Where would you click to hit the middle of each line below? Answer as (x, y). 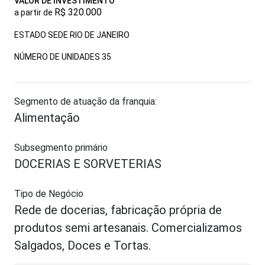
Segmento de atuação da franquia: (85, 101)
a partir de (34, 12)
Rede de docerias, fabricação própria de (118, 210)
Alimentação (47, 118)
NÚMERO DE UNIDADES (58, 57)
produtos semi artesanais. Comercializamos (128, 228)
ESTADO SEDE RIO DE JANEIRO (72, 35)
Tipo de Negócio (49, 194)
